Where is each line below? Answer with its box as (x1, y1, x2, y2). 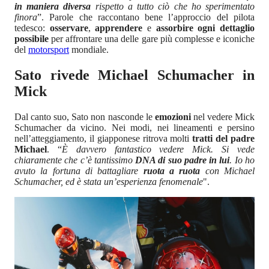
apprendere (95, 22, 148, 33)
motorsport (28, 44, 69, 55)
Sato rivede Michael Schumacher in (14, 67, 255, 83)
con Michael (205, 165, 255, 176)
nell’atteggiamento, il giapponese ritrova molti (14, 133, 193, 144)
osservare (49, 22, 88, 33)
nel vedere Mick (193, 111, 255, 122)
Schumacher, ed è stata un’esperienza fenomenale (14, 176, 203, 187)
